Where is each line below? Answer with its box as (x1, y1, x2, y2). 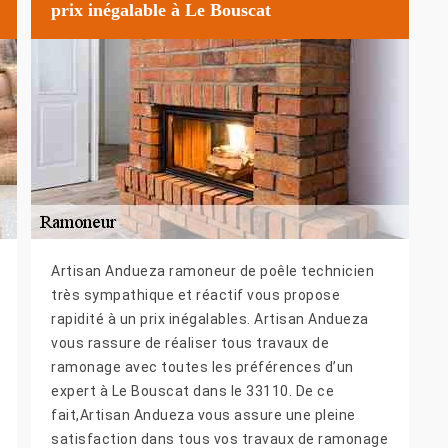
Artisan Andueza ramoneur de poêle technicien (51, 263, 374, 280)
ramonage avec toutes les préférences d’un (51, 359, 354, 376)
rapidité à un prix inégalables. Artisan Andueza (51, 311, 369, 328)
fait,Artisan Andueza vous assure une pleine (51, 407, 356, 424)
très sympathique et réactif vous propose (51, 287, 340, 304)
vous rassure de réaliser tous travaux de (51, 335, 329, 352)
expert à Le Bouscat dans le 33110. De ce (51, 383, 334, 400)
